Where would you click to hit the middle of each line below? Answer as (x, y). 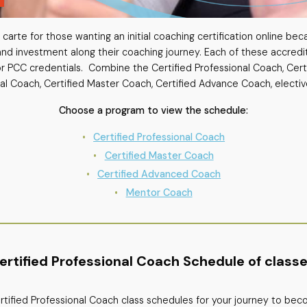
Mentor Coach (159, 193)
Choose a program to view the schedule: (153, 111)
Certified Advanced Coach (159, 174)
